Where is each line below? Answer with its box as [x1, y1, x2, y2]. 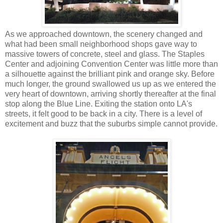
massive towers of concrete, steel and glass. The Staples [5, 49, 205, 58]
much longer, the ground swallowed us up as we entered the [5, 79, 216, 88]
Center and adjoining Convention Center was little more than [5, 59, 218, 68]
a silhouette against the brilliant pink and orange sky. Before [5, 69, 215, 78]
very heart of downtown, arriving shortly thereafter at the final [5, 89, 216, 98]
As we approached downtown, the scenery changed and [5, 29, 203, 38]
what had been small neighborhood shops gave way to [5, 39, 197, 48]
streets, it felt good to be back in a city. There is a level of [5, 109, 202, 118]
